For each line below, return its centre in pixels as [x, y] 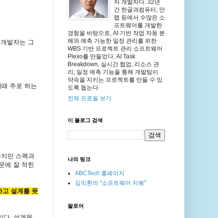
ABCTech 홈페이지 [100, 173]
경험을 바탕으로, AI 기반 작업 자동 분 [116, 33]
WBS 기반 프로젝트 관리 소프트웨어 [115, 49]
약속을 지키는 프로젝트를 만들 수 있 [115, 80]
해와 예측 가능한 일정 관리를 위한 [112, 41]
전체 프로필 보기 [89, 99]
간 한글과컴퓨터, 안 [139, 10]
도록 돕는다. [83, 88]
